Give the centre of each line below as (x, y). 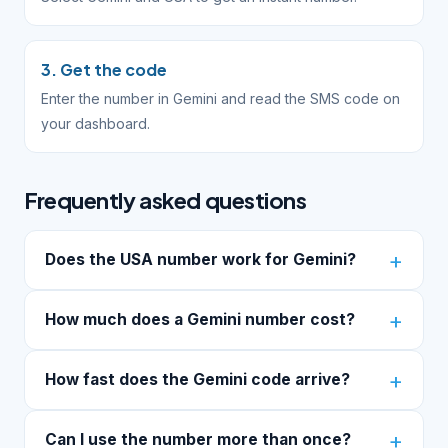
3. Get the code (104, 69)
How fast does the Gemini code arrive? (197, 379)
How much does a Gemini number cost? (200, 319)
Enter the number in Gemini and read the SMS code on (220, 98)
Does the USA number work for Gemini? (200, 259)
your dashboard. (95, 123)
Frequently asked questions (165, 200)
